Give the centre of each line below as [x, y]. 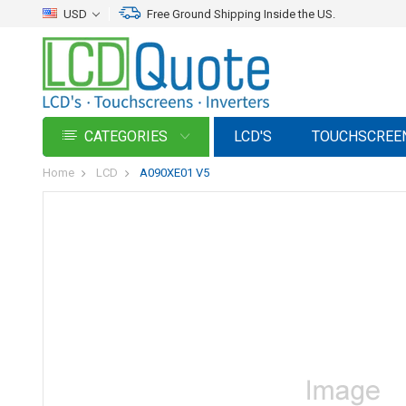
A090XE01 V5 [174, 173]
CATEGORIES [128, 136]
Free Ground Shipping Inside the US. [241, 14]
